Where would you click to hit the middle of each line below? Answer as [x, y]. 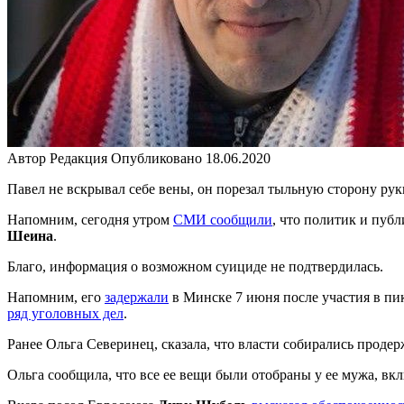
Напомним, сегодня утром [90, 219]
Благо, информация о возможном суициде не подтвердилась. [195, 266]
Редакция [78, 158]
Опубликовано [156, 158]
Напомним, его [56, 297]
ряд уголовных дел [65, 313]
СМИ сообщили [223, 219]
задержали [137, 297]
